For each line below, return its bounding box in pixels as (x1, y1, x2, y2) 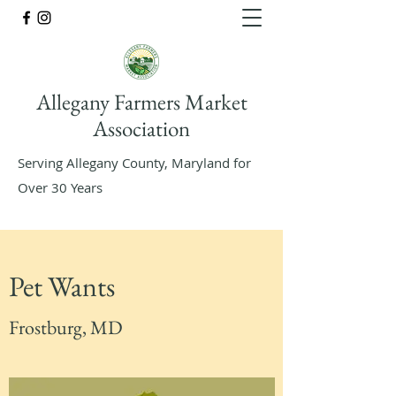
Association (93, 114, 190, 142)
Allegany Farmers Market (35, 88, 247, 116)
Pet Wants (9, 268, 115, 305)
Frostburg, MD (9, 315, 123, 340)
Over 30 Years (18, 179, 103, 196)
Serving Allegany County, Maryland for (18, 154, 251, 171)
